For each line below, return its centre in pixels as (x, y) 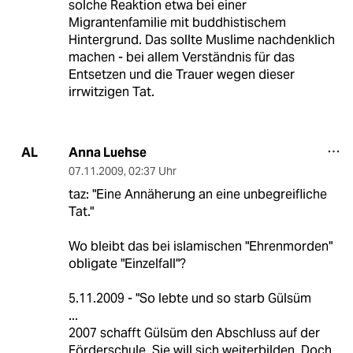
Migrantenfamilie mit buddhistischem (177, 22)
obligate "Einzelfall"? (127, 263)
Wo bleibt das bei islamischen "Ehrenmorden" (200, 246)
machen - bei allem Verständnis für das (181, 57)
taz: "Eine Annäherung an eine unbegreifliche (197, 194)
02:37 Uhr (152, 171)
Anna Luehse (107, 152)
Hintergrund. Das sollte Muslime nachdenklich (201, 39)
